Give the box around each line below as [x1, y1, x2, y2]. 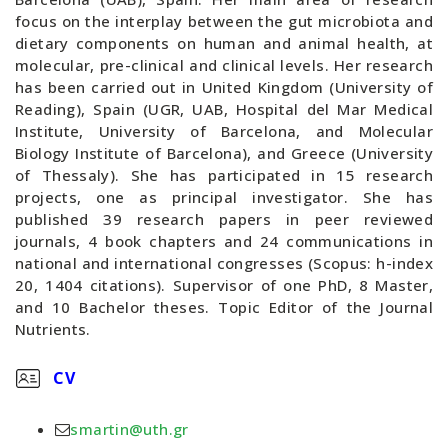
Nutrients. [15, 319, 91, 339]
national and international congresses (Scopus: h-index [15, 253, 433, 273]
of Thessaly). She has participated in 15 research [15, 165, 433, 185]
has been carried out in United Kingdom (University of [15, 77, 433, 97]
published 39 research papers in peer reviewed [15, 209, 433, 229]
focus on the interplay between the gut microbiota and [15, 11, 433, 31]
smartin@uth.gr [70, 419, 189, 439]
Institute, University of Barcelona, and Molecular [15, 121, 433, 141]
